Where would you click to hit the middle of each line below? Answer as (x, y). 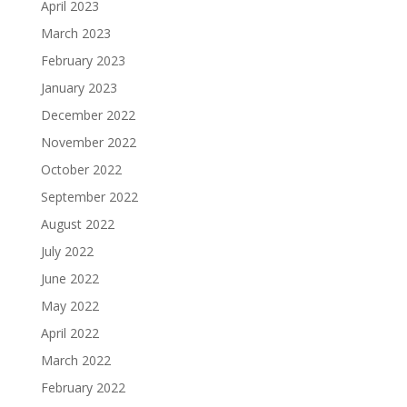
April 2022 (69, 333)
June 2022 (69, 278)
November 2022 (88, 142)
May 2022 (69, 305)
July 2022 (67, 251)
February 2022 (83, 387)
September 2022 (89, 196)
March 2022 (75, 360)
